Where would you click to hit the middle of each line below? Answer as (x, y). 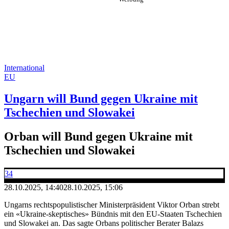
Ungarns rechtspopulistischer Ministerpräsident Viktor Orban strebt (112, 204)
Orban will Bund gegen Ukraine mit (98, 136)
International (24, 68)
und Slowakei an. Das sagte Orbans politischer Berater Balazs (104, 223)
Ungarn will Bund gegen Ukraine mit (101, 98)
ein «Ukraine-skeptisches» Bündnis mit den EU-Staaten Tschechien (113, 214)
